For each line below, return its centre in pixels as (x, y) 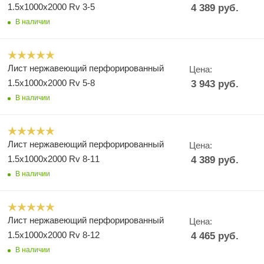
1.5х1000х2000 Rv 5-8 (51, 83)
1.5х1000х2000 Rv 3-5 (51, 7)
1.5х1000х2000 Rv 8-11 (54, 159)
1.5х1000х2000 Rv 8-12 (54, 235)
